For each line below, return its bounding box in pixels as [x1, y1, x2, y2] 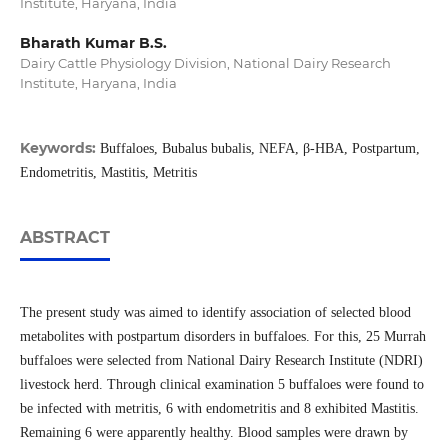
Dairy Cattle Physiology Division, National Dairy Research [19, 55, 391, 72]
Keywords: [19, 139, 100, 158]
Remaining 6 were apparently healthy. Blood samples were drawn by [19, 425, 408, 441]
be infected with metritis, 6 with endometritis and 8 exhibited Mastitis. [19, 401, 419, 417]
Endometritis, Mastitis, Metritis [19, 165, 197, 181]
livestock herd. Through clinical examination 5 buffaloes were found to [19, 377, 424, 393]
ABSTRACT [19, 228, 110, 248]
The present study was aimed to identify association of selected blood [19, 305, 411, 321]
